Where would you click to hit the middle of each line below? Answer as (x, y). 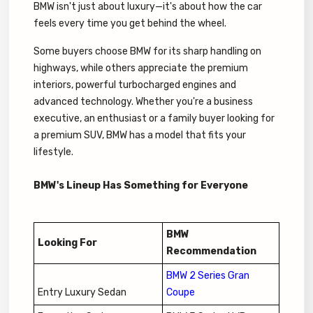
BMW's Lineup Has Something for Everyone (141, 186)
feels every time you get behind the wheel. (130, 24)
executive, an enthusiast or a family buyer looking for (154, 119)
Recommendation (211, 252)
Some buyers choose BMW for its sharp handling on (147, 52)
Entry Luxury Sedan (82, 293)
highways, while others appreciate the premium (141, 68)
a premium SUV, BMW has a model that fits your (140, 136)
